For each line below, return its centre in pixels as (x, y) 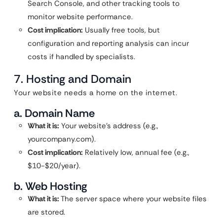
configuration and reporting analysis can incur (108, 43)
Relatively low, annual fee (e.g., (136, 152)
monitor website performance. (80, 17)
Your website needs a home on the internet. (95, 93)
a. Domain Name (54, 113)
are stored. (46, 212)
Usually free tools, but (121, 30)
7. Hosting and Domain (73, 79)
